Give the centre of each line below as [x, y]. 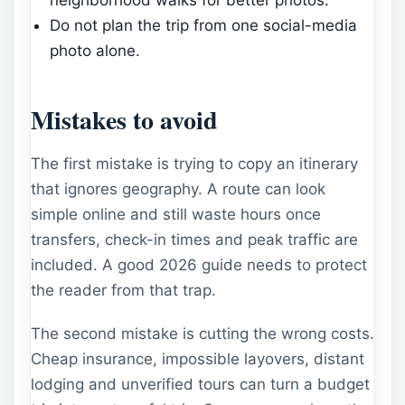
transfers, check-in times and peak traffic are [194, 240]
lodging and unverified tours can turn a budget [200, 384]
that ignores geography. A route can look [178, 189]
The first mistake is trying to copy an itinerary [194, 164]
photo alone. [95, 50]
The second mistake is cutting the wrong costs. [202, 333]
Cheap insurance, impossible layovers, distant [198, 358]
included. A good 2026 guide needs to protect [199, 265]
